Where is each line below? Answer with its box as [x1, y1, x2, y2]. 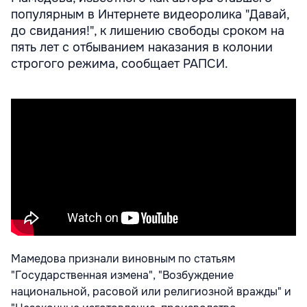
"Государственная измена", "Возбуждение [11, 267, 234, 282]
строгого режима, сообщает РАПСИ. [11, 56, 228, 71]
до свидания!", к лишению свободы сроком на [11, 23, 284, 38]
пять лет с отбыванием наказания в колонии [11, 39, 273, 55]
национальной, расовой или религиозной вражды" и [11, 284, 291, 299]
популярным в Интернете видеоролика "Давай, [11, 6, 289, 22]
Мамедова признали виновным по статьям [11, 251, 235, 266]
